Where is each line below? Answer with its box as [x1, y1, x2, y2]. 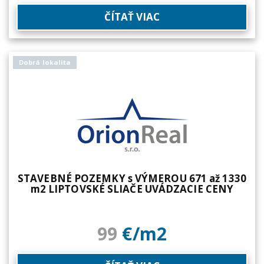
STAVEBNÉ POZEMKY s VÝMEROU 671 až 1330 [18, 171, 246, 185]
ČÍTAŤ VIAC [104, 10, 160, 24]
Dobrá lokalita [19, 58, 71, 67]
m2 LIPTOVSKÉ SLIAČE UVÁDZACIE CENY [30, 182, 234, 196]
